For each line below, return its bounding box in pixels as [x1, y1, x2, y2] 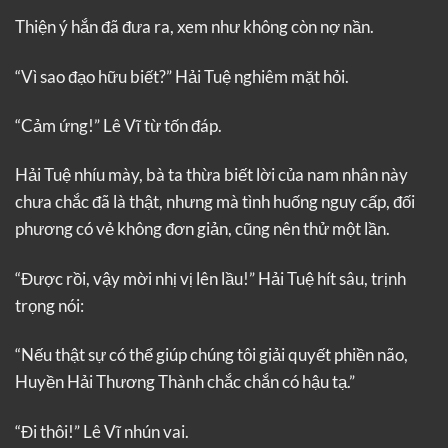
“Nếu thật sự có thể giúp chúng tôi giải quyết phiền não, [15, 344, 408, 366]
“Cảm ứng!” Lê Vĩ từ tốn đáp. [15, 115, 222, 136]
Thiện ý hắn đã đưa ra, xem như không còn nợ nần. [15, 16, 374, 38]
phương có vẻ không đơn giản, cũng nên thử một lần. [15, 218, 390, 240]
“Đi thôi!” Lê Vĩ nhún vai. [15, 420, 189, 442]
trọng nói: [15, 294, 84, 316]
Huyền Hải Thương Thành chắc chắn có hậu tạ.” [15, 371, 355, 393]
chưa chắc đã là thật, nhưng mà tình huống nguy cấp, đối [15, 191, 415, 213]
